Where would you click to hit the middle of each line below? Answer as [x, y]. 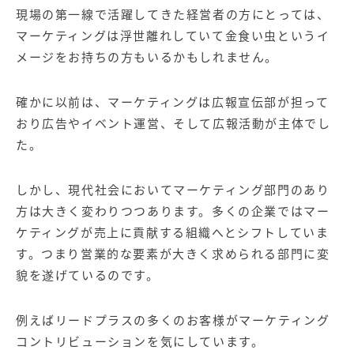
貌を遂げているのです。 [88, 275]
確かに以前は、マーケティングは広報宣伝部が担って [173, 102]
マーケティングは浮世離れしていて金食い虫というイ [173, 36]
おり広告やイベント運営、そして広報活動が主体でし [173, 123]
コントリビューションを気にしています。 [140, 341]
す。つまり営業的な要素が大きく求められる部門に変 [173, 254]
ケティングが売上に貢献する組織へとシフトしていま [173, 232]
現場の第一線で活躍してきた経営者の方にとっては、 [173, 14]
